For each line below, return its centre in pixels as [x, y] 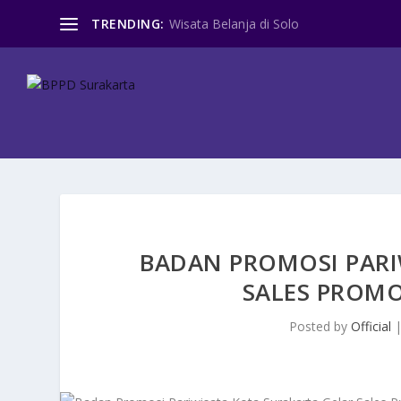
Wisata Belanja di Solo [234, 23]
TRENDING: [128, 23]
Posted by [320, 326]
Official [371, 326]
